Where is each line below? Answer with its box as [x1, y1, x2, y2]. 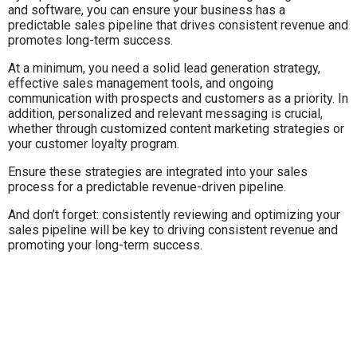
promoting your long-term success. [8, 237, 202, 253]
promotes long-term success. [8, 32, 173, 48]
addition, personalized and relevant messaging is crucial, [8, 105, 323, 121]
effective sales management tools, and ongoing [8, 75, 273, 91]
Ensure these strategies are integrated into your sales [8, 163, 308, 179]
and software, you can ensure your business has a [8, 2, 285, 18]
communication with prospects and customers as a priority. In [8, 90, 348, 106]
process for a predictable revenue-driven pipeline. [8, 178, 289, 194]
